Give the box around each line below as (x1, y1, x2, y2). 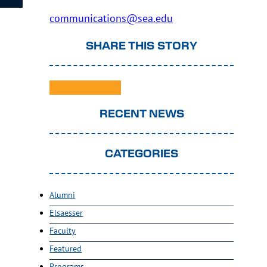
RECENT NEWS (99, 109, 184, 120)
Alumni (49, 190, 76, 200)
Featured (49, 243, 82, 254)
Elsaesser (49, 207, 83, 218)
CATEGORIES (105, 149, 179, 160)
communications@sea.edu (49, 11, 173, 24)
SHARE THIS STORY (86, 41, 198, 52)
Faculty (49, 225, 76, 236)
